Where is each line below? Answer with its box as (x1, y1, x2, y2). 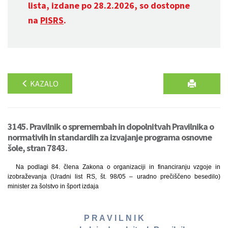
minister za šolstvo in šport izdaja (8, 183, 99, 190)
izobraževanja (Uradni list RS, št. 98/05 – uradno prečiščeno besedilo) (8, 173, 220, 180)
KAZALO (28, 78, 59, 89)
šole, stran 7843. (8, 142, 67, 154)
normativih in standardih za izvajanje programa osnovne (8, 131, 212, 143)
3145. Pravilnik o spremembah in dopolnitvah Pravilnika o (8, 121, 214, 132)
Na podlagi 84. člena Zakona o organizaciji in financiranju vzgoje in (16, 163, 220, 170)
